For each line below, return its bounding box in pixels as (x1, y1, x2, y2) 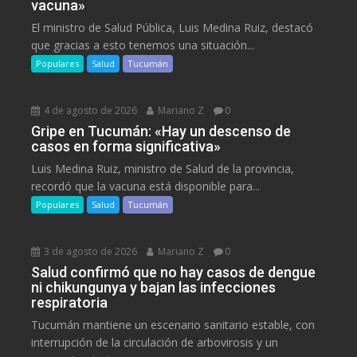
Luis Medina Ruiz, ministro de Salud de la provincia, (31, 161, 295, 177)
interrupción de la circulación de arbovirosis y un (31, 335, 279, 351)
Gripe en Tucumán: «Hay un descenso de (31, 123, 292, 140)
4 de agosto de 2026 (41, 104, 138, 118)
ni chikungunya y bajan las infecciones (31, 279, 277, 296)
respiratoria (31, 294, 108, 312)
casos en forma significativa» (31, 138, 222, 155)
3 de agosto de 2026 (41, 245, 138, 259)
